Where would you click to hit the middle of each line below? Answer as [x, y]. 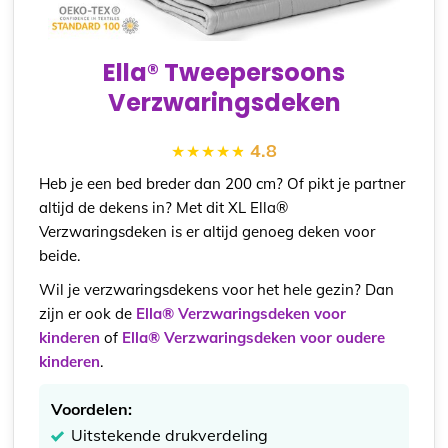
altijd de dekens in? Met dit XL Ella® [164, 208]
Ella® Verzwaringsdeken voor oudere [254, 338]
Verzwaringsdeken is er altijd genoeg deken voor [207, 232]
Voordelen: [92, 409]
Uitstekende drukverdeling [170, 435]
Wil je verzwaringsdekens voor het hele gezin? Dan [217, 290]
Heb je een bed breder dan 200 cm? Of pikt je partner [222, 184]
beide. [60, 256]
